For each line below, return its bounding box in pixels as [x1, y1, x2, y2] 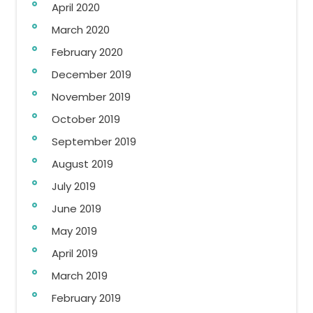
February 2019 [52, 290, 121, 305]
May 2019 [52, 223, 97, 238]
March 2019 [52, 268, 108, 283]
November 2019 [52, 89, 131, 104]
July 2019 [52, 178, 96, 194]
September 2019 [52, 133, 136, 149]
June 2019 [52, 201, 101, 216]
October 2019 [52, 111, 120, 126]
